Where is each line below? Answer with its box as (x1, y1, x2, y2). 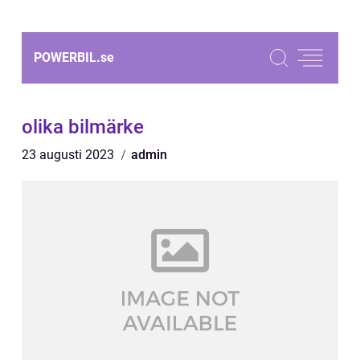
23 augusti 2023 (22, 147, 117, 162)
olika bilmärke (22, 116, 144, 138)
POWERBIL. (34, 50, 100, 65)
